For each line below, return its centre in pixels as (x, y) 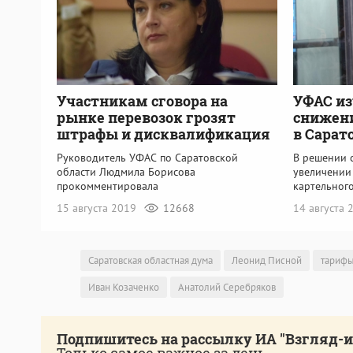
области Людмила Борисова (126, 172)
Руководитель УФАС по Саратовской (147, 158)
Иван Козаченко (124, 288)
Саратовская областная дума (150, 261)
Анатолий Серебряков (227, 288)
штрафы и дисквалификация (163, 134)
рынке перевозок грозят (146, 118)
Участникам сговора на (142, 101)
